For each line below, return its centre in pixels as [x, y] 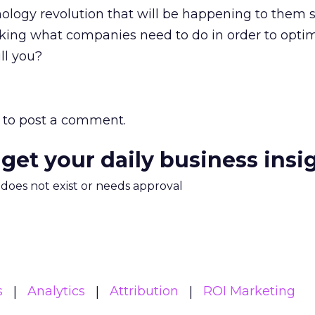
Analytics [56, 291]
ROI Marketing [249, 291]
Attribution [144, 291]
